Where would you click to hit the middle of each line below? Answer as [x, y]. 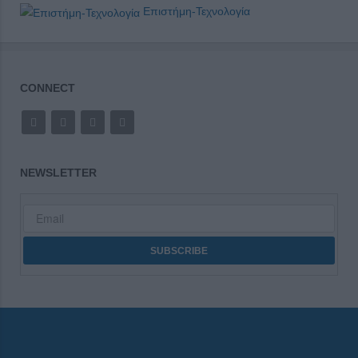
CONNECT [48, 88]
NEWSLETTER [58, 172]
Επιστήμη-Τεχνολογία [195, 12]
